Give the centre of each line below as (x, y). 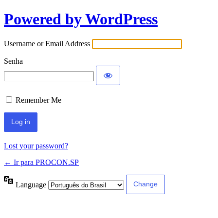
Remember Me (38, 100)
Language (32, 184)
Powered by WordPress (81, 19)
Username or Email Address (47, 43)
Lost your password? (36, 145)
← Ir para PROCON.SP (41, 162)
